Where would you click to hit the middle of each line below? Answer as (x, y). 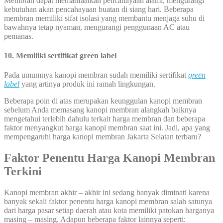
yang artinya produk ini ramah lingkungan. (88, 84)
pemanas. (19, 36)
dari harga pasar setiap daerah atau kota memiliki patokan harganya (109, 211)
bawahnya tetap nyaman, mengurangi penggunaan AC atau (97, 27)
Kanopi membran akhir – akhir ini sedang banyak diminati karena (107, 193)
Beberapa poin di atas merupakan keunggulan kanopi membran (103, 101)
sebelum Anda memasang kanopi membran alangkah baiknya (100, 110)
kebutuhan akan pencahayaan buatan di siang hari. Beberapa (99, 9)
